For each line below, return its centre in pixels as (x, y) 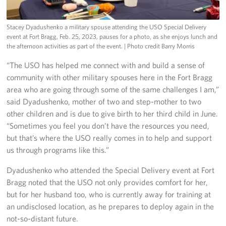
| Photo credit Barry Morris (160, 46)
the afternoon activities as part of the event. (66, 46)
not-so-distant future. (43, 218)
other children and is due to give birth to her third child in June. (112, 113)
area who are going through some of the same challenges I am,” (113, 89)
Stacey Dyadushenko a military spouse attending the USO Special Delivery (107, 27)
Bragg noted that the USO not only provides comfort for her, (107, 182)
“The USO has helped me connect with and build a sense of (106, 65)
